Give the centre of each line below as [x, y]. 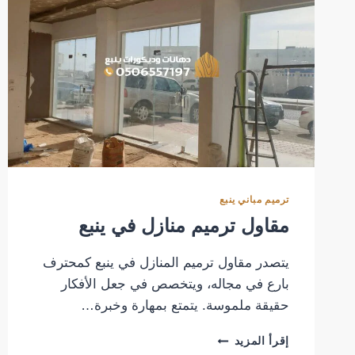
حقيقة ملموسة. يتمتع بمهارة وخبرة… [185, 306]
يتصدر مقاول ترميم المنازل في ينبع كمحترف [166, 263]
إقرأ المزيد [261, 342]
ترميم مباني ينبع [254, 200]
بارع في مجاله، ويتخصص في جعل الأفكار [175, 284]
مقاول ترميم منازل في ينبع [184, 226]
